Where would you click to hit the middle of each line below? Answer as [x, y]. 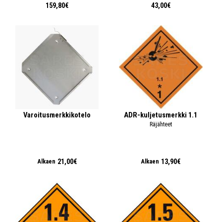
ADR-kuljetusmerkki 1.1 [161, 115]
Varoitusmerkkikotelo [57, 115]
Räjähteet [161, 124]
